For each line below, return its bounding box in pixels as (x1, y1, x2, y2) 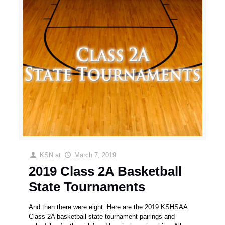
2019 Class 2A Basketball (29, 164, 182, 179)
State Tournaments (29, 179, 146, 195)
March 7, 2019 (74, 151, 116, 159)
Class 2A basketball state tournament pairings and (29, 213, 175, 221)
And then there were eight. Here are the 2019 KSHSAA (29, 203, 188, 211)
